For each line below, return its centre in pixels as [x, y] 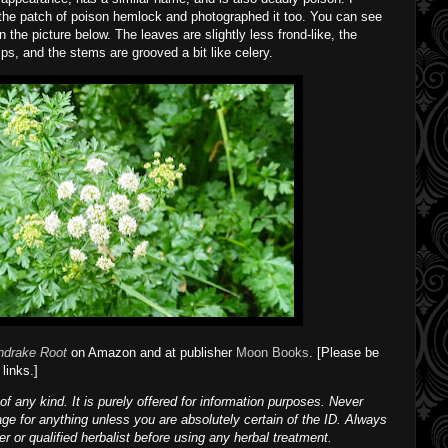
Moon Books [272, 352]
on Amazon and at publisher [153, 352]
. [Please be [344, 352]
